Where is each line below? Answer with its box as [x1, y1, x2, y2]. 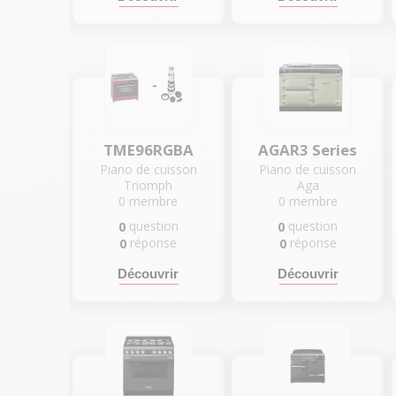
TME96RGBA [103, 139, 194, 160]
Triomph [124, 176, 173, 194]
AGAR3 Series [258, 139, 358, 160]
